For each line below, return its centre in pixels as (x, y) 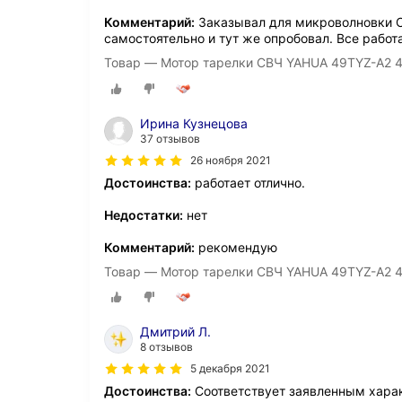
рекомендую (236, 247)
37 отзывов (170, 138)
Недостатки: (144, 214)
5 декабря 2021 (230, 368)
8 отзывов (166, 346)
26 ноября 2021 (231, 160)
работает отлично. (248, 182)
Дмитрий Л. (175, 331)
